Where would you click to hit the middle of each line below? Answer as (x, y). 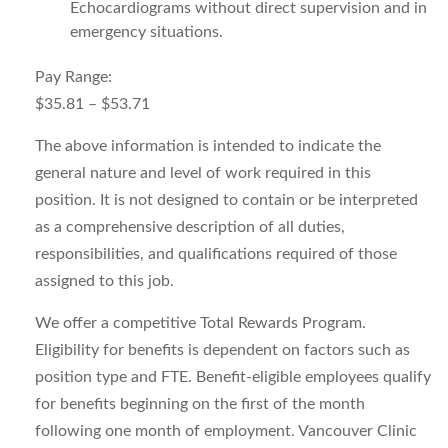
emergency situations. (146, 32)
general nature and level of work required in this (203, 173)
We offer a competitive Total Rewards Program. (200, 323)
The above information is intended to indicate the (208, 146)
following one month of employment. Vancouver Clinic (226, 431)
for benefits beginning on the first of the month (200, 404)
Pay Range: (73, 77)
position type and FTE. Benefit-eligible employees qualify (233, 377)
